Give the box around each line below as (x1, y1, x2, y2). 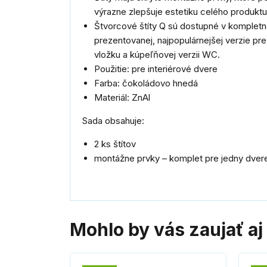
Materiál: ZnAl (94, 91, 150, 103)
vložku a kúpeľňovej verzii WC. (94, 48, 220, 60)
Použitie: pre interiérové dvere (94, 63, 218, 74)
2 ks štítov (94, 138, 136, 150)
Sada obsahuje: (82, 114, 144, 126)
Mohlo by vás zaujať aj (70, 218, 263, 240)
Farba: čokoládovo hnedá (94, 77, 198, 89)
